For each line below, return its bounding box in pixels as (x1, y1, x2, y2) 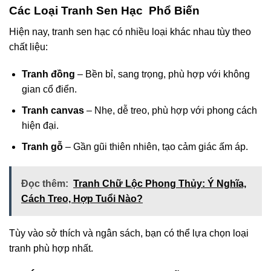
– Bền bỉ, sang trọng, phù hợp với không (74, 69, 250, 80)
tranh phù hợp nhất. (9, 243, 93, 254)
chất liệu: (9, 41, 48, 52)
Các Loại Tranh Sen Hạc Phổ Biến (9, 4, 200, 17)
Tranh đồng (21, 69, 75, 80)
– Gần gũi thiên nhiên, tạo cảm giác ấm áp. (62, 141, 248, 152)
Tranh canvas (21, 105, 84, 116)
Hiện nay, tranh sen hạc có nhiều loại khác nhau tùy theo (9, 26, 251, 37)
